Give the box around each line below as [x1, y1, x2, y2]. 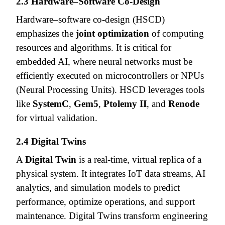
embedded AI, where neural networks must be [16, 56, 192, 67]
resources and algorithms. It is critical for [16, 42, 171, 53]
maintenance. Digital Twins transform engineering [16, 210, 208, 221]
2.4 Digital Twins [16, 136, 86, 147]
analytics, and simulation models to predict [16, 182, 180, 193]
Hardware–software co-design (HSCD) [16, 14, 165, 25]
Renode [168, 98, 199, 109]
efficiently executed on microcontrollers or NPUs [16, 70, 204, 81]
